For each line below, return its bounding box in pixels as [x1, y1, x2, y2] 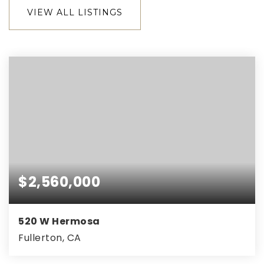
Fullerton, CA [18, 230, 81, 245]
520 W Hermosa [18, 214, 100, 228]
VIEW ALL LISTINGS [27, 6, 123, 18]
